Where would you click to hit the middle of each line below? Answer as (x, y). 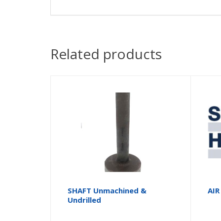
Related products (106, 54)
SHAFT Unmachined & (107, 190)
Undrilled (85, 200)
